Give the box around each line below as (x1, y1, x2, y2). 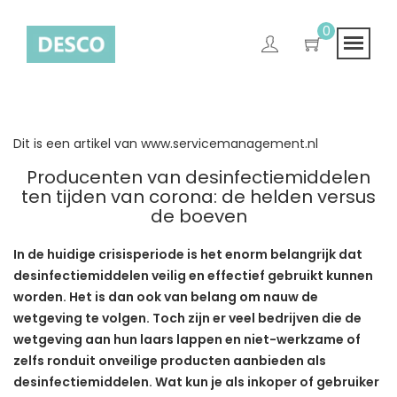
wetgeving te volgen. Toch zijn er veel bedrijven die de (13, 309, 362, 327)
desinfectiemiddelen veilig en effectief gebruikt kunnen (13, 267, 373, 284)
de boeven (150, 204, 247, 229)
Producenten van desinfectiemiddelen (27, 165, 370, 190)
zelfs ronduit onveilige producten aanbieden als (13, 352, 326, 370)
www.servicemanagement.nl (141, 135, 318, 152)
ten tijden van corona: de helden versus (21, 184, 376, 209)
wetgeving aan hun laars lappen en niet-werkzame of (13, 331, 361, 348)
